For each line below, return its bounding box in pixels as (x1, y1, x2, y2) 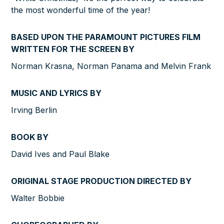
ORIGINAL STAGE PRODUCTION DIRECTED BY (11, 176, 192, 186)
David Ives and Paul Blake (11, 149, 110, 159)
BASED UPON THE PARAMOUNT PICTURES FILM (11, 32, 201, 42)
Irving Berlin (11, 105, 57, 115)
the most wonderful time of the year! (11, 5, 150, 15)
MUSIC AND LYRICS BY (11, 88, 102, 98)
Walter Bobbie (11, 193, 65, 203)
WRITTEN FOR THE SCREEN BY (11, 44, 135, 54)
